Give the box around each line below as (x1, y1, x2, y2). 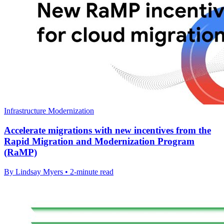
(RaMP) (4, 147, 37, 158)
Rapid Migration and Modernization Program (4, 136, 194, 147)
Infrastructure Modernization (4, 106, 94, 115)
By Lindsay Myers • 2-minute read (4, 167, 113, 176)
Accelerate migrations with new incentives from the (4, 125, 211, 136)
